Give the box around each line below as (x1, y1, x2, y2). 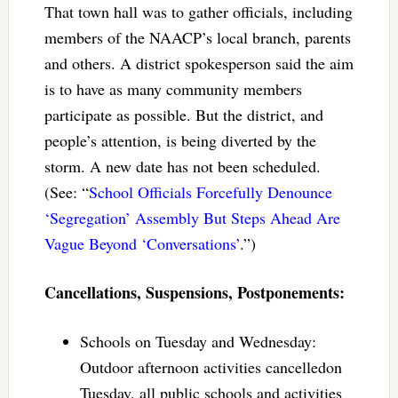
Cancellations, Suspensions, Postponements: (44, 280, 345, 304)
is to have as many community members (44, 77, 302, 99)
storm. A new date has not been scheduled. (44, 155, 321, 177)
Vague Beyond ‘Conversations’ (44, 232, 240, 254)
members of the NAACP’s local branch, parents (44, 26, 351, 48)
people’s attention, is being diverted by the (44, 129, 316, 151)
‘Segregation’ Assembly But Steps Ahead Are (44, 206, 340, 228)
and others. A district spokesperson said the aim (44, 52, 354, 74)
